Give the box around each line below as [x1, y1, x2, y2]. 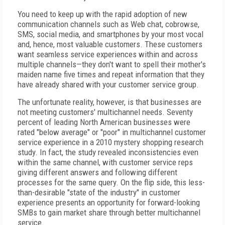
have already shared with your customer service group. [18, 79, 199, 89]
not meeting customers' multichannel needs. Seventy [18, 107, 193, 117]
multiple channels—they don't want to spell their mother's [18, 59, 206, 69]
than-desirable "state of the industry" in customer [18, 187, 180, 197]
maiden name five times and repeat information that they [18, 69, 204, 79]
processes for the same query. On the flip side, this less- [18, 177, 205, 187]
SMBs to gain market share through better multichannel [18, 207, 200, 217]
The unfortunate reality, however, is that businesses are [18, 97, 201, 107]
